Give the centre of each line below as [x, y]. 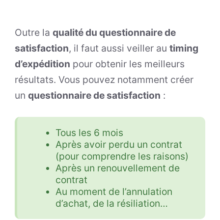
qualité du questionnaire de [114, 32]
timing [184, 48]
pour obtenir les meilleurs [127, 64]
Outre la [34, 32]
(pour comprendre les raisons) [122, 156]
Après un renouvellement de [117, 168]
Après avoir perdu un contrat [119, 145]
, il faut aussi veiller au [119, 48]
